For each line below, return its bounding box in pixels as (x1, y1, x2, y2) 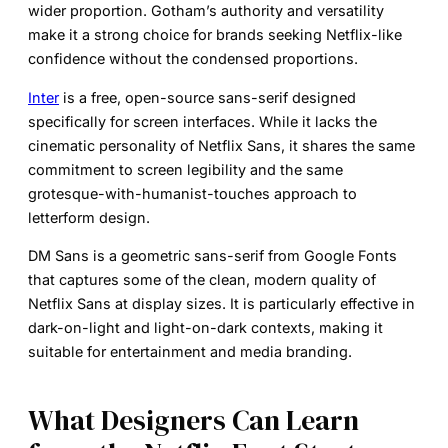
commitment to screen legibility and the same (28, 160, 343, 178)
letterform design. (28, 208, 150, 226)
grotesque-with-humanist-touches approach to (28, 184, 357, 202)
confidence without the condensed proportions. (28, 50, 358, 68)
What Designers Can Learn (28, 401, 359, 440)
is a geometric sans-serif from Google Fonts (89, 247, 397, 265)
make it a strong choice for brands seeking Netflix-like (28, 26, 402, 44)
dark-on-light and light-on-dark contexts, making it (28, 319, 383, 337)
